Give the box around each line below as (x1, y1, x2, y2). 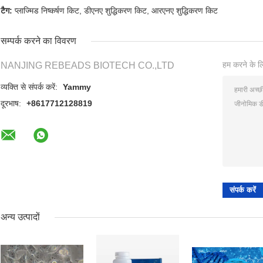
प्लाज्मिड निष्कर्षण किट (15, 5, 79, 15)
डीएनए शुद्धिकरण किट (84, 5, 147, 15)
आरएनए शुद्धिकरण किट (151, 5, 218, 15)
